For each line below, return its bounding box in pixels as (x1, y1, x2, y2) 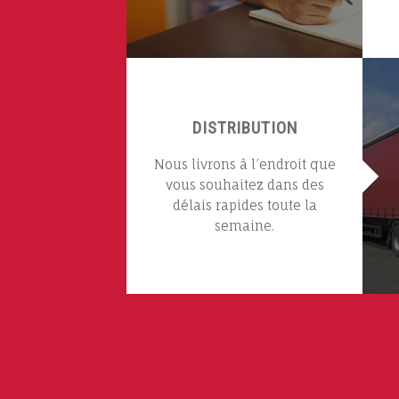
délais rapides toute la (172, 197, 317, 213)
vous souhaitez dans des (165, 176, 324, 192)
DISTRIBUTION (191, 117, 297, 138)
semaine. (215, 217, 274, 233)
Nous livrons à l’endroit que (153, 156, 336, 172)
